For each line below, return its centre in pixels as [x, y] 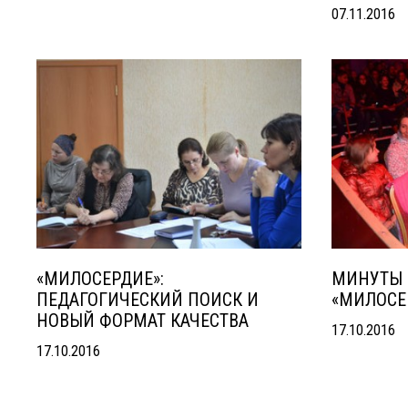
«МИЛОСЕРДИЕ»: [100, 279]
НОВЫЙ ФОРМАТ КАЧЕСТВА [143, 321]
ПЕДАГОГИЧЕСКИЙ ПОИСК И [148, 300]
